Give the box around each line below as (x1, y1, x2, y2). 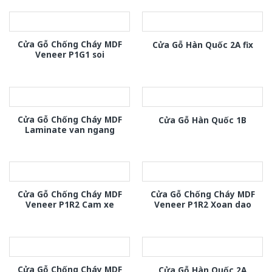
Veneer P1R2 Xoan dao (154, 199, 251, 211)
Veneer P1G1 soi (35, 49, 104, 61)
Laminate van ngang (24, 123, 115, 135)
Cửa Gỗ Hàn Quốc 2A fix (152, 38, 253, 50)
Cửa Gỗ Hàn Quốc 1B (158, 114, 246, 126)
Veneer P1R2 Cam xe (25, 199, 114, 211)
